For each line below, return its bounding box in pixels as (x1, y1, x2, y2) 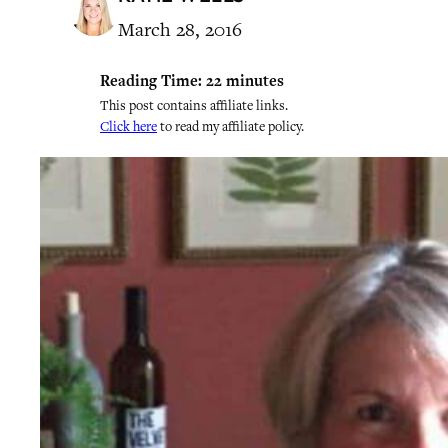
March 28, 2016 (118, 17, 242, 42)
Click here (100, 118, 157, 135)
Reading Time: (100, 71, 202, 91)
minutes (226, 71, 284, 91)
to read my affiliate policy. (157, 118, 304, 135)
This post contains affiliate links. (100, 97, 288, 114)
